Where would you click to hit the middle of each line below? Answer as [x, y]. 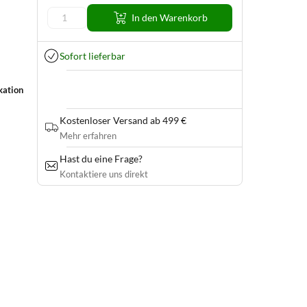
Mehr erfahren [88, 136]
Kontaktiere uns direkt [104, 174]
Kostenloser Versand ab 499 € [123, 120]
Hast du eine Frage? [101, 159]
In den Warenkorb [169, 17]
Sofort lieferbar [93, 56]
